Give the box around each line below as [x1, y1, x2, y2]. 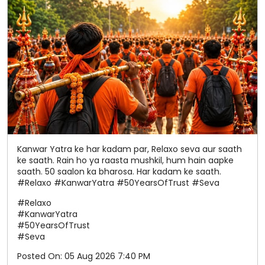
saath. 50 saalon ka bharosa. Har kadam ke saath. [17, 50, 221, 62]
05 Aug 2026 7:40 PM [64, 134, 150, 147]
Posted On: [17, 134, 62, 147]
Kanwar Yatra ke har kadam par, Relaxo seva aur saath [17, 27, 242, 40]
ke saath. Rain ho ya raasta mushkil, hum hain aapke [17, 38, 234, 51]
